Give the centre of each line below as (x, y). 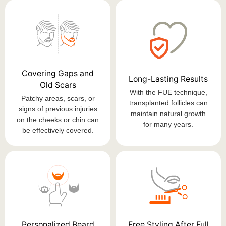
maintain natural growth (168, 113)
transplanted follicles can (168, 103)
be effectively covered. (58, 130)
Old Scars (58, 85)
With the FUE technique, (168, 92)
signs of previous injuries (58, 109)
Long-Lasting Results (168, 79)
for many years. (168, 124)
